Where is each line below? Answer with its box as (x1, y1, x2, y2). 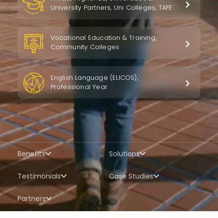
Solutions (109, 149, 140, 159)
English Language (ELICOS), (50, 73, 138, 83)
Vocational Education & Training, (50, 33, 156, 42)
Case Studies (109, 171, 153, 182)
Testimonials (17, 171, 61, 182)
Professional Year (50, 82, 108, 92)
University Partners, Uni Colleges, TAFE (50, 2, 173, 12)
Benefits (17, 149, 45, 159)
